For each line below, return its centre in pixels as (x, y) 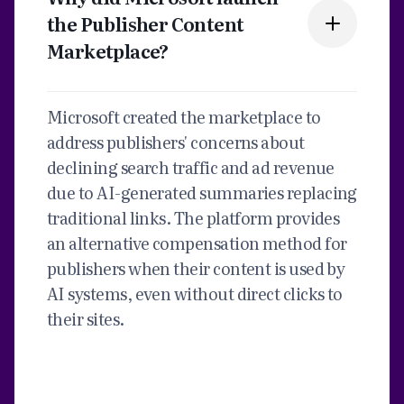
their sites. (86, 318)
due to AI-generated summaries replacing (202, 192)
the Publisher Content (146, 23)
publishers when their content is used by (196, 268)
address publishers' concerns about (176, 142)
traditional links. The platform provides (193, 217)
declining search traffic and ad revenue (191, 167)
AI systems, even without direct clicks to (195, 293)
